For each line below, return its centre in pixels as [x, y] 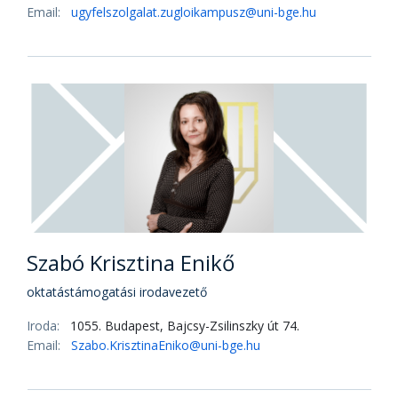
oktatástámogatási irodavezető [117, 292]
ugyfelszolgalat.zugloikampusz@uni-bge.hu [194, 12]
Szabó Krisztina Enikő [131, 263]
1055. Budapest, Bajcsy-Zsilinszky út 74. [185, 326]
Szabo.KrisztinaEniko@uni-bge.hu [166, 345]
